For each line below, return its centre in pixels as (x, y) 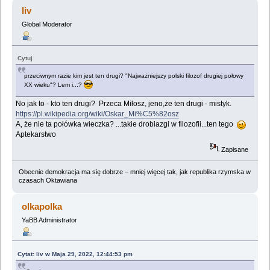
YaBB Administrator (49, 220)
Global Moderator (47, 24)
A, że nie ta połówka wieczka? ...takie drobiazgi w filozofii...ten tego (127, 124)
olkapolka (42, 206)
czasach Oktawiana (48, 180)
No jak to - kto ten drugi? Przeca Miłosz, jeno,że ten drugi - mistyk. (124, 104)
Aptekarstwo (36, 135)
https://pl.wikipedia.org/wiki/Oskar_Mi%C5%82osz (98, 114)
